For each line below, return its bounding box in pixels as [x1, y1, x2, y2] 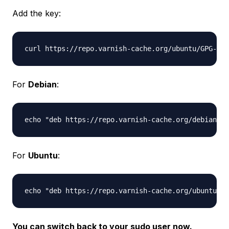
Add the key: [12, 8, 61, 18]
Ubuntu [28, 150, 58, 161]
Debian [28, 79, 57, 89]
